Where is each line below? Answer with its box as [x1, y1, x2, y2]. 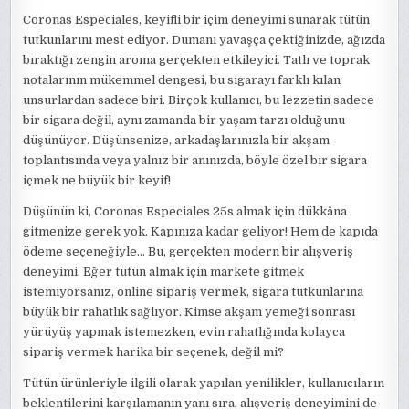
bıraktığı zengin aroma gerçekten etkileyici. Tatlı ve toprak [23, 53, 371, 68]
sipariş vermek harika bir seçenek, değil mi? [23, 345, 285, 360]
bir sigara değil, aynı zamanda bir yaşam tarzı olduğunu [23, 113, 346, 128]
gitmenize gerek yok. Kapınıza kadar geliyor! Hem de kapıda [23, 225, 379, 239]
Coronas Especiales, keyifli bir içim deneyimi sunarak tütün [23, 13, 371, 27]
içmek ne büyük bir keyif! [23, 173, 172, 188]
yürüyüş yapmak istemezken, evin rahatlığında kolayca [23, 325, 346, 340]
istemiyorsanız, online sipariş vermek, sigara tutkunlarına [23, 285, 364, 299]
